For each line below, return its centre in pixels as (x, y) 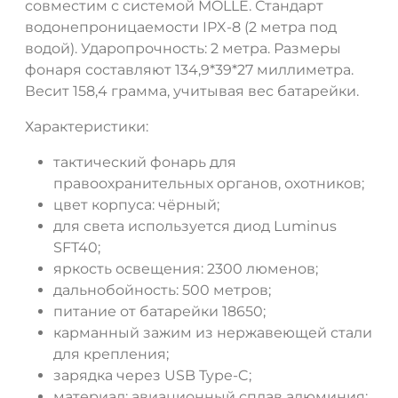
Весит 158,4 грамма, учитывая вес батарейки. (192, 91)
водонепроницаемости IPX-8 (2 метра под (181, 27)
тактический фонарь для (145, 162)
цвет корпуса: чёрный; (136, 204)
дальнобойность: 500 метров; (162, 290)
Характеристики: (87, 126)
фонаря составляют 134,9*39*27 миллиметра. (189, 69)
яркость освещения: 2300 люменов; (186, 268)
